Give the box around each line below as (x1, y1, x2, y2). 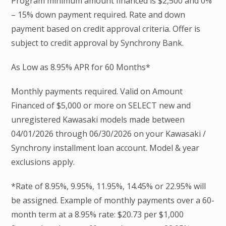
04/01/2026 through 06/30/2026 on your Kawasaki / (11, 128, 206, 140)
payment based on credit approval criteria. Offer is (11, 23, 201, 35)
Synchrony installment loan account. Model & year (11, 142, 200, 154)
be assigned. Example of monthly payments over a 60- (11, 195, 215, 206)
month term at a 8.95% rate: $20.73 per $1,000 (11, 209, 184, 220)
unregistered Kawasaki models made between (11, 114, 185, 126)
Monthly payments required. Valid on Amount (11, 86, 183, 97)
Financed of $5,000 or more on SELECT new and (11, 100, 191, 111)
